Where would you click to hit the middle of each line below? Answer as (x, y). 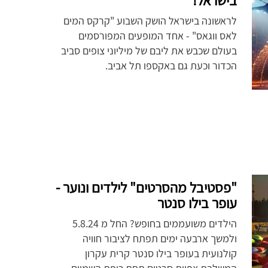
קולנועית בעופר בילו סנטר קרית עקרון (161, 253)
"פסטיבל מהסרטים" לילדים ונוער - (146, 187)
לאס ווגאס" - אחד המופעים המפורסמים (157, 36)
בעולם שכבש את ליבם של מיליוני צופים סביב (149, 51)
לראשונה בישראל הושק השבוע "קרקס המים (150, 21)
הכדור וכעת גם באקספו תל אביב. (171, 66)
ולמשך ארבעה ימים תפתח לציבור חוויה (159, 238)
